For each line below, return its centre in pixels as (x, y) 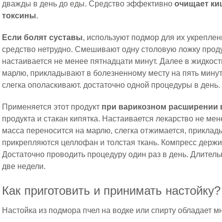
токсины (19, 15)
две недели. (24, 166)
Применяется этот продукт (51, 107)
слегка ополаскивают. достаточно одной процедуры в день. (111, 85)
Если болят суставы (43, 37)
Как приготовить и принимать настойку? (111, 190)
